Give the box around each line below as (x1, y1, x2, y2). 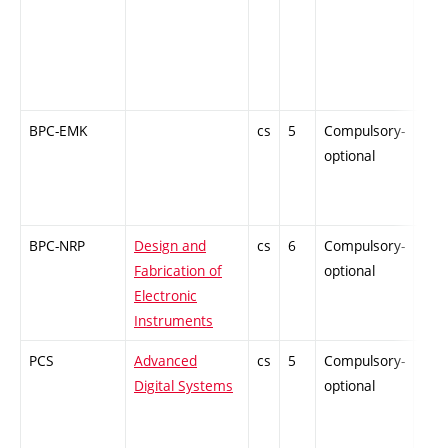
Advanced (134, 351, 197, 371)
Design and (134, 236, 206, 256)
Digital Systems (134, 376, 233, 396)
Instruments (134, 311, 213, 331)
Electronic (134, 286, 197, 306)
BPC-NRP (29, 236, 85, 256)
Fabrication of (134, 261, 222, 281)
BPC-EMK (29, 121, 87, 141)
